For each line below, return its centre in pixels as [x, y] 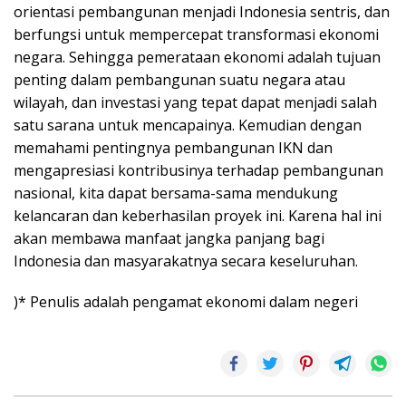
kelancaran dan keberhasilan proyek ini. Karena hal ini [198, 216]
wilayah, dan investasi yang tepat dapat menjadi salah [195, 103]
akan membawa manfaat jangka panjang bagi [169, 239]
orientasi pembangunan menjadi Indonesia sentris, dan [202, 12]
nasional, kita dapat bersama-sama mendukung [176, 193]
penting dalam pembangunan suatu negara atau [179, 80]
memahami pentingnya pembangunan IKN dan [173, 148]
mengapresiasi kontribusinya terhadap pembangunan [198, 171]
